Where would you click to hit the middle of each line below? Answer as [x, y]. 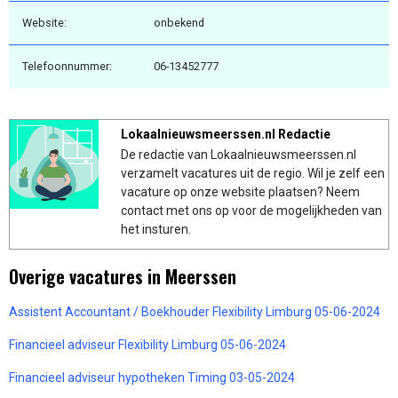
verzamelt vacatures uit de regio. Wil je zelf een [253, 173]
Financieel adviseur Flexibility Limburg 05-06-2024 [147, 344]
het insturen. [156, 229]
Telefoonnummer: [67, 66]
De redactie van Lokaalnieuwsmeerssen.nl [239, 154]
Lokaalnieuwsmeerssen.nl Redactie [226, 134]
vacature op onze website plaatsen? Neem [240, 191]
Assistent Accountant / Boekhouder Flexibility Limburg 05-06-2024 [195, 311]
